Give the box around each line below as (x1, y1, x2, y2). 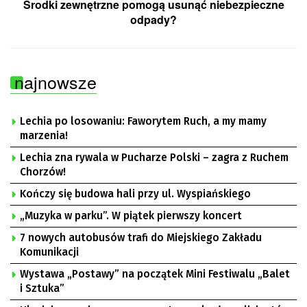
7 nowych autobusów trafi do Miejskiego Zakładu (20, 231, 262, 244)
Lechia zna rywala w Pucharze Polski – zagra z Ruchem (20, 151, 288, 164)
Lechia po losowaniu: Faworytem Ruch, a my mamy (20, 114, 267, 127)
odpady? (130, 11, 177, 27)
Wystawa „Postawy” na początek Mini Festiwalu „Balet (20, 267, 290, 280)
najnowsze (14, 69, 97, 94)
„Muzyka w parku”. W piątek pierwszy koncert (20, 209, 242, 222)
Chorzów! (20, 165, 66, 178)
